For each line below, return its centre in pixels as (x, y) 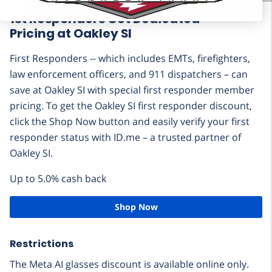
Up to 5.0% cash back (58, 179)
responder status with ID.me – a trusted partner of (125, 138)
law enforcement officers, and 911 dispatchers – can (129, 74)
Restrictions (42, 244)
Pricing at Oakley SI (71, 34)
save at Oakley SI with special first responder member (132, 90)
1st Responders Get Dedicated (105, 19)
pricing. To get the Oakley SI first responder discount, (131, 106)
